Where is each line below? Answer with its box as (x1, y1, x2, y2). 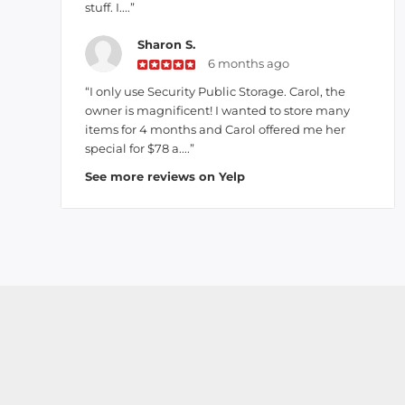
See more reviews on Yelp (85, 169, 245, 184)
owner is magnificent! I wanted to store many (85, 103, 350, 118)
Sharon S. (137, 37, 195, 52)
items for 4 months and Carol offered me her (85, 122, 345, 137)
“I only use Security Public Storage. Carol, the (85, 84, 345, 99)
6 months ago (208, 56, 290, 71)
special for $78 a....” (85, 141, 194, 155)
